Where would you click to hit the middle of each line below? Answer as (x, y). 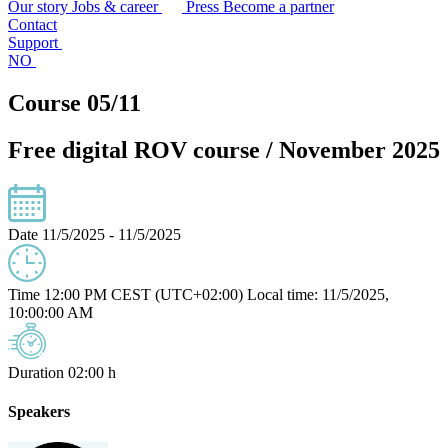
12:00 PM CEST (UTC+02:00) (143, 294)
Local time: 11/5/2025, (318, 294)
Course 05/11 (74, 102)
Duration (36, 372)
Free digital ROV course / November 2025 (224, 149)
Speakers (39, 411)
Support (35, 42)
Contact (32, 24)
